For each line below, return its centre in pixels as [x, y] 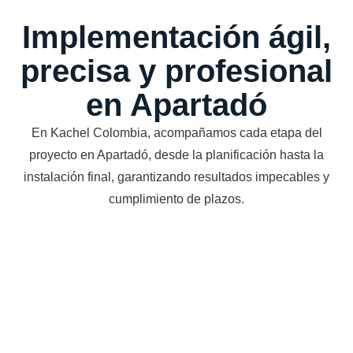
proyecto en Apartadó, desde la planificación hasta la [176, 154]
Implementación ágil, [176, 37]
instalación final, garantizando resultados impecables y [176, 176]
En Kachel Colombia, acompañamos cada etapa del [176, 132]
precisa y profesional [176, 71]
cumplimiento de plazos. [176, 199]
